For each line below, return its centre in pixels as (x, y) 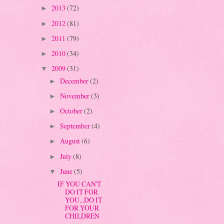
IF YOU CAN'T (79, 183)
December (75, 81)
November (75, 96)
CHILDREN (82, 215)
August (70, 141)
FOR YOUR (82, 207)
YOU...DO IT (84, 199)
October (72, 111)
